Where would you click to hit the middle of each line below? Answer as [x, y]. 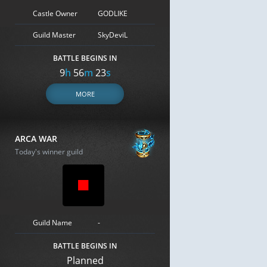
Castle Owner [55, 13]
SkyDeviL [113, 35]
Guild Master [54, 35]
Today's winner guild [49, 152]
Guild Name [52, 222]
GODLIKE [113, 13]
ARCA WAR [36, 139]
